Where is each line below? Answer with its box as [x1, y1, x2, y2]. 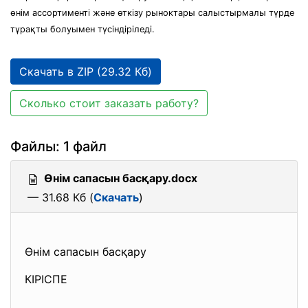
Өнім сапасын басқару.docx [44, 171, 197, 185]
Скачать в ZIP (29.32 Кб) [19, 65, 152, 78]
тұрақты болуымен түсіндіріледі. [10, 24, 155, 34]
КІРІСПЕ [25, 272, 71, 286]
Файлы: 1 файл [10, 138, 107, 155]
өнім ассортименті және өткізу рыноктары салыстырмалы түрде [10, 8, 294, 18]
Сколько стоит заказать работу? [19, 96, 199, 110]
